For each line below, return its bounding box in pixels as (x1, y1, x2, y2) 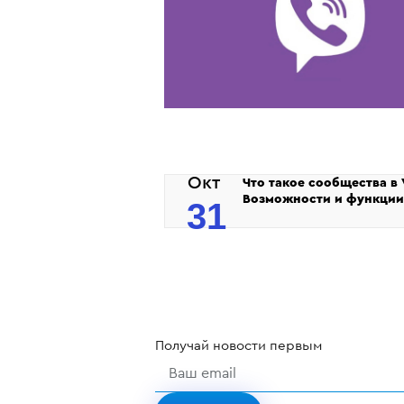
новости (213, 338, 266, 353)
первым (266, 338, 322, 353)
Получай (155, 338, 213, 353)
